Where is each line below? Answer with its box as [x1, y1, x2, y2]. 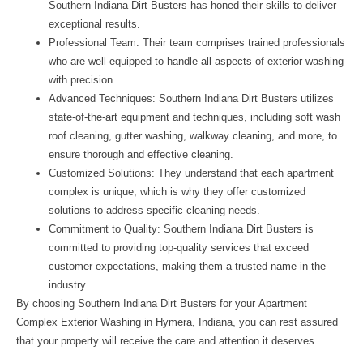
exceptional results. [49, 18, 140, 30]
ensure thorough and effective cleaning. [49, 148, 233, 160]
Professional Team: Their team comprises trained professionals [49, 36, 345, 49]
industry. [49, 279, 88, 291]
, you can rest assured [233, 316, 338, 328]
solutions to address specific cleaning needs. [49, 204, 260, 216]
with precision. [49, 74, 116, 86]
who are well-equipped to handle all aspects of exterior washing [49, 55, 344, 67]
